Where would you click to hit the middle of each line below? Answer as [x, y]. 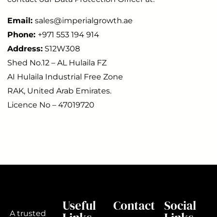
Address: [25, 48]
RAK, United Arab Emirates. [59, 91]
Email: [21, 20]
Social [180, 205]
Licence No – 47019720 [51, 105]
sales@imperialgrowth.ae [84, 20]
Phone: [23, 34]
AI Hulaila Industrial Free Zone [65, 77]
